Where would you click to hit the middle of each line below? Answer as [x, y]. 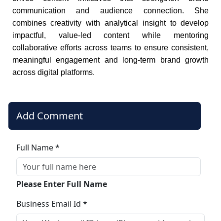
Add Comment [49, 115]
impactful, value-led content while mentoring [110, 35]
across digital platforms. [53, 72]
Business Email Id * [52, 203]
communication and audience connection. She [110, 10]
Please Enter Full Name [61, 184]
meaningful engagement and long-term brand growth [110, 60]
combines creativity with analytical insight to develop [110, 23]
